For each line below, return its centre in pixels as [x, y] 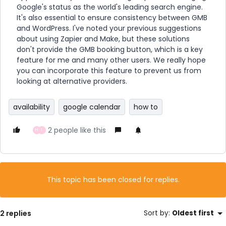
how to [146, 107]
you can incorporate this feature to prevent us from [109, 71]
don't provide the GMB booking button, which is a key [110, 49]
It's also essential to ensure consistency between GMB [112, 18]
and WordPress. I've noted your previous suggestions [109, 28]
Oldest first [193, 213]
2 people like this [77, 130]
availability [32, 107]
